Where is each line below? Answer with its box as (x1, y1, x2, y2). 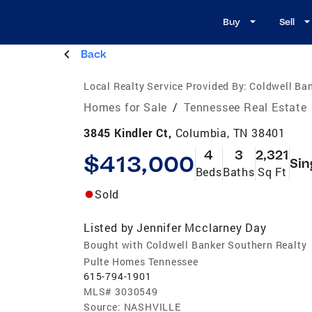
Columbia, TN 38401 (175, 125, 286, 140)
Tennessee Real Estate (184, 99, 307, 114)
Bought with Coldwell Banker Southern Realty (84, 237, 307, 251)
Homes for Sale (84, 99, 168, 114)
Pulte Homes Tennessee (84, 254, 198, 268)
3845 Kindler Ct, (84, 125, 175, 140)
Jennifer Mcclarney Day (136, 219, 267, 235)
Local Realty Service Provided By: (84, 79, 247, 93)
